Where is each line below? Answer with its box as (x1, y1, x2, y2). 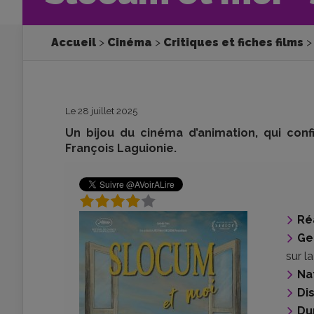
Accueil (51, 36, 96, 49)
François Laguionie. (65, 142, 177, 155)
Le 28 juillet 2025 (65, 105, 137, 116)
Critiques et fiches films (163, 36, 303, 49)
